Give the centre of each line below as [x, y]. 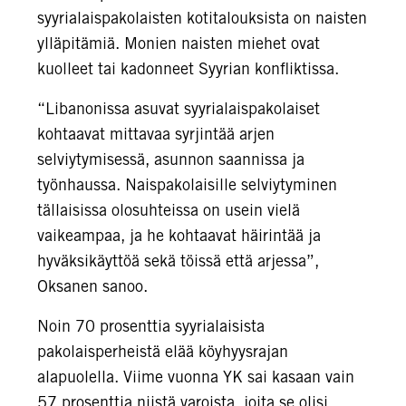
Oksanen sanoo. [92, 286]
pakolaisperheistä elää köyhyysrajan [163, 351]
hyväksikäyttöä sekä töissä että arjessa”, [178, 261]
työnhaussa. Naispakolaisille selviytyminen [187, 184]
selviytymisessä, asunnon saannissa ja [171, 159]
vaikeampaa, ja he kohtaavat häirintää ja [179, 235]
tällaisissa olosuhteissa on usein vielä [169, 210]
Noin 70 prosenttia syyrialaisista [151, 326]
